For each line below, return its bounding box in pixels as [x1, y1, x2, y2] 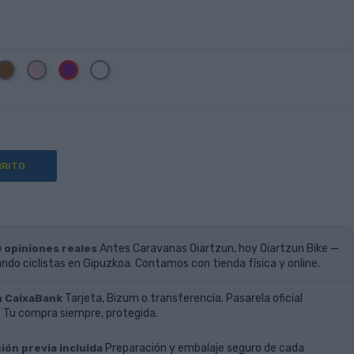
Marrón [13, 63, 47, 77]
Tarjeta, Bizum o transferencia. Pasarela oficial [65, 292, 303, 305]
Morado [75, 64, 112, 77]
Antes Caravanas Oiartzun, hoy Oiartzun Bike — [100, 242, 339, 255]
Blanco [107, 63, 142, 77]
